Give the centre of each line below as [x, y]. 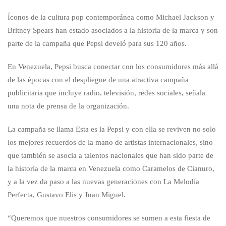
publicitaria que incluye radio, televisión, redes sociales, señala [106, 93]
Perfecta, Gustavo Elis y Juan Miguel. [67, 194]
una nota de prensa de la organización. [68, 106]
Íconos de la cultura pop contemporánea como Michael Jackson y [111, 17]
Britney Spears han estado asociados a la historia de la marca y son [113, 30]
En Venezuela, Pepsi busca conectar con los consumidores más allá [113, 66]
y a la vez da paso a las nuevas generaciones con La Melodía [103, 181]
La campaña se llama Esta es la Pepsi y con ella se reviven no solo [112, 129]
